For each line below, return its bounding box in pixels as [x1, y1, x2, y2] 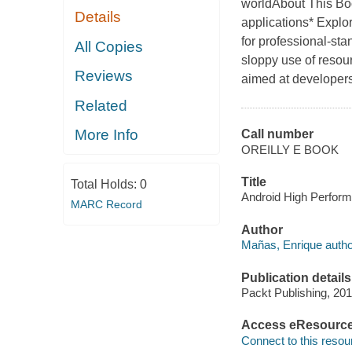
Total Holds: [70, 177, 140, 191]
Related [75, 97, 128, 114]
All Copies [75, 38, 144, 55]
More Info [75, 126, 139, 144]
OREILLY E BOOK [240, 142, 339, 156]
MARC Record [70, 197, 142, 211]
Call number [240, 127, 313, 141]
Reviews [75, 68, 134, 85]
